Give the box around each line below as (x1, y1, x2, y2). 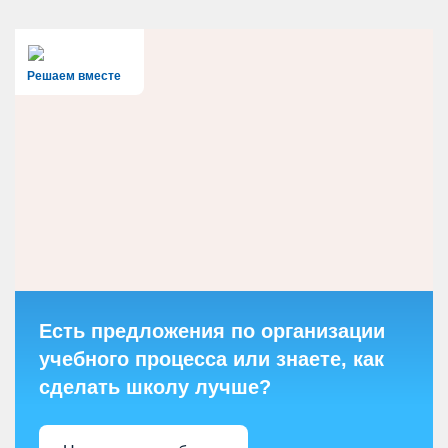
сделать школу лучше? (39, 376, 271, 399)
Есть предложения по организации (39, 320, 385, 343)
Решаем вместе (27, 69, 121, 84)
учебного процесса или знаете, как (39, 348, 384, 371)
